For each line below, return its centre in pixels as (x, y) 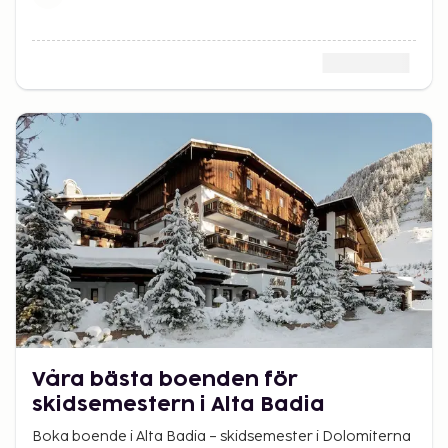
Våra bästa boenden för (165, 379)
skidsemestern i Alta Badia (178, 404)
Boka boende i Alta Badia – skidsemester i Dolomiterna (221, 436)
